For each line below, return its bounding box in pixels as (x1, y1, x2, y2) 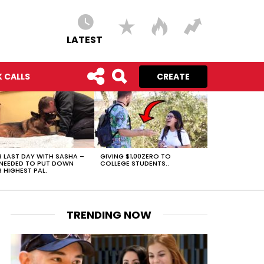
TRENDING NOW (66, 207, 151, 222)
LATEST (67, 33, 103, 47)
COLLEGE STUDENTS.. (100, 158, 169, 168)
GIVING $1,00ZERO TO (100, 151, 171, 161)
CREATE (157, 71, 190, 82)
